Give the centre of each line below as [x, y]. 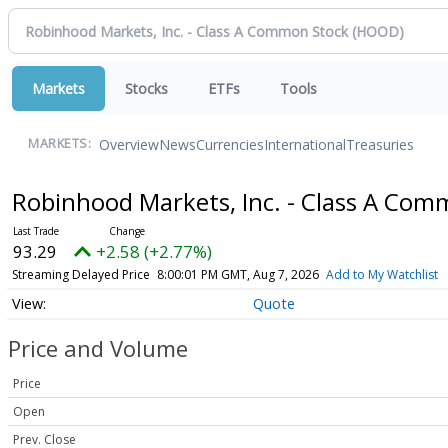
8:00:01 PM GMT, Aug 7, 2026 [237, 274]
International [305, 144]
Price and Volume [98, 348]
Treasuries [380, 144]
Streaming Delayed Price [80, 274]
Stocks [146, 88]
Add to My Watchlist [381, 274]
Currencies [230, 144]
